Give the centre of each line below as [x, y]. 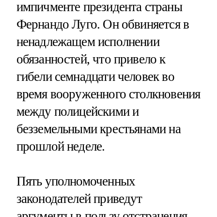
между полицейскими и [77, 112]
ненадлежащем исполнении [88, 42]
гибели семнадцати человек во [95, 77]
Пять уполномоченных [76, 181]
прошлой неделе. [61, 147]
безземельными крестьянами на [98, 129]
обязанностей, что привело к [91, 59]
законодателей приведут [79, 198]
